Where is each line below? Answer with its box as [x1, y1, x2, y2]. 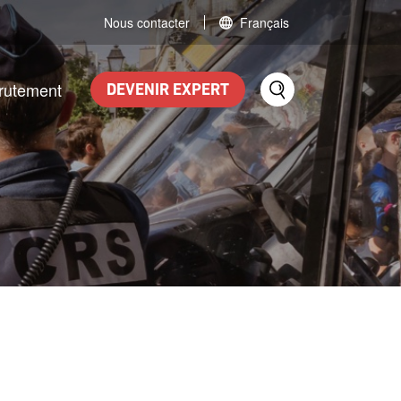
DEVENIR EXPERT [107, 81, 229, 99]
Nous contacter [104, 13, 190, 31]
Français [240, 13, 289, 31]
